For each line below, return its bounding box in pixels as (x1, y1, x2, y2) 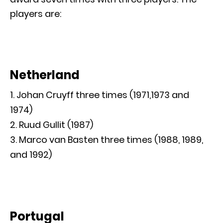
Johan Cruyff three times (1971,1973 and (16, 89, 189, 102)
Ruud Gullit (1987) (19, 118, 93, 131)
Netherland (10, 67, 80, 84)
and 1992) (10, 148, 52, 161)
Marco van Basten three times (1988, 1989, (19, 133, 203, 146)
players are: (10, 7, 61, 20)
